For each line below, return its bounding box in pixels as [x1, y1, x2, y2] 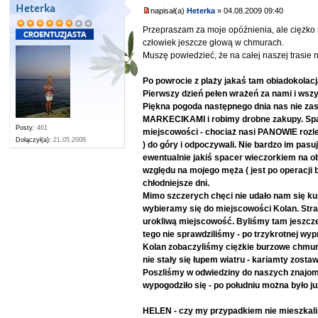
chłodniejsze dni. [143, 177, 210, 188]
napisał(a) [150, 6, 187, 16]
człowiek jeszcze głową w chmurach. [143, 37, 285, 48]
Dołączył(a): [16, 136, 52, 144]
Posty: [16, 124, 35, 132]
